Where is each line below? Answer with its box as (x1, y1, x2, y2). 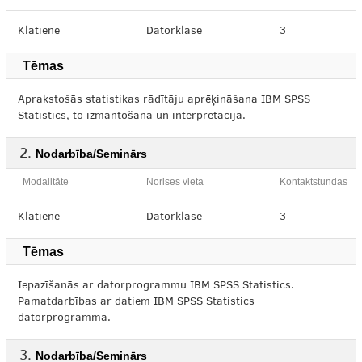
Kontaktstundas (280, 176, 347, 187)
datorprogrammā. (18, 313, 111, 324)
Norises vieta (146, 176, 204, 187)
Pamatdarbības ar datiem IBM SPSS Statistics (18, 297, 255, 308)
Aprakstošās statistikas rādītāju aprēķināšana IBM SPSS (18, 95, 310, 106)
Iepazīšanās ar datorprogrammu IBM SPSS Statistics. (18, 280, 294, 292)
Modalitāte (23, 176, 69, 187)
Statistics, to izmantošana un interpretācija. (18, 111, 246, 122)
